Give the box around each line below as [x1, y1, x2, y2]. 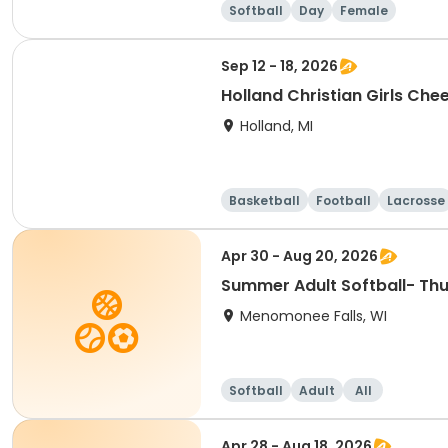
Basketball [229, 192, 300, 209]
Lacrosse [387, 192, 445, 209]
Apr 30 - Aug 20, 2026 [221, 246, 378, 266]
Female [340, 2, 388, 19]
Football [316, 192, 371, 209]
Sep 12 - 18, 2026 [221, 56, 338, 76]
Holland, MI [240, 116, 313, 136]
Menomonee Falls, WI [240, 306, 387, 326]
